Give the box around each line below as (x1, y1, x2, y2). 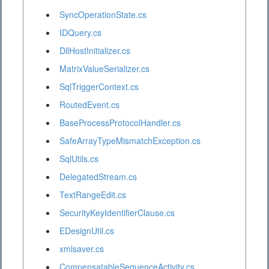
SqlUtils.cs (59, 153, 98, 165)
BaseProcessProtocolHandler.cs (59, 116, 181, 129)
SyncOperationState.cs (59, 8, 147, 21)
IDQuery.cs (59, 26, 101, 39)
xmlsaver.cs (59, 243, 104, 255)
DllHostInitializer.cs (59, 44, 130, 57)
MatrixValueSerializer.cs (59, 62, 150, 75)
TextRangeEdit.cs (59, 189, 126, 201)
